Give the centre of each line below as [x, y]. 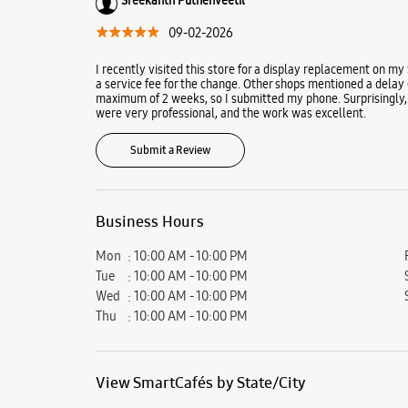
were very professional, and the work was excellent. [230, 112]
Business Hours [149, 221]
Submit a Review [170, 150]
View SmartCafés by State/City [200, 382]
